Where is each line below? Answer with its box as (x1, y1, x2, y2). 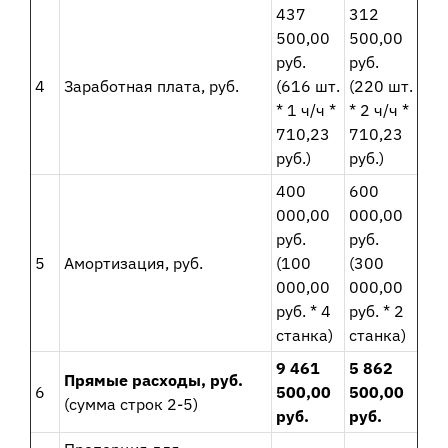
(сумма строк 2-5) (63, 394, 198, 415)
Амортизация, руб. (63, 253, 203, 274)
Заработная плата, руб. (63, 76, 239, 97)
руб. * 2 (348, 301, 404, 322)
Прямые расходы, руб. (63, 370, 243, 391)
